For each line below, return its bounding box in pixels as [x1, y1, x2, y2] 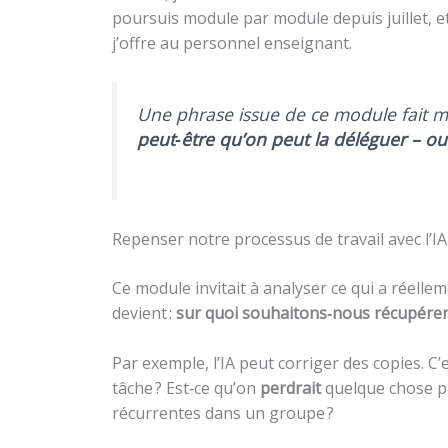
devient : [112, 301, 176, 324]
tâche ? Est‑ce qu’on [112, 377, 260, 400]
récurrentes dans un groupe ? [112, 402, 334, 425]
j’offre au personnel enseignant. [112, 31, 352, 54]
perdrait [260, 377, 321, 400]
